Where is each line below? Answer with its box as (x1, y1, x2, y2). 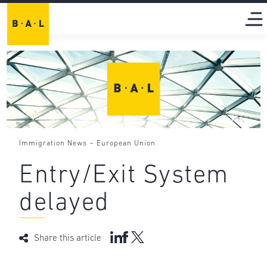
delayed (19, 191, 110, 217)
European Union (97, 139, 156, 147)
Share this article (34, 234, 102, 244)
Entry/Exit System (19, 163, 229, 190)
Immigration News (19, 139, 88, 147)
